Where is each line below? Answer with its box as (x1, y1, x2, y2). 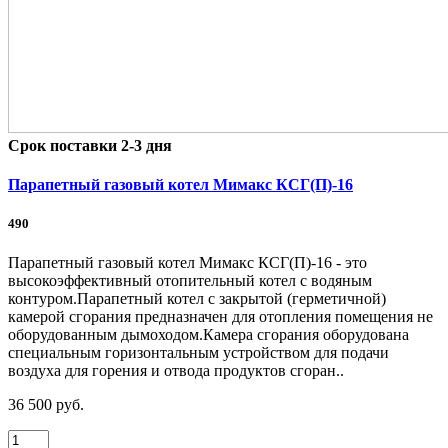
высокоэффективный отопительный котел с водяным (8, 272, 372, 290)
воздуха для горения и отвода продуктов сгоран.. (8, 362, 344, 380)
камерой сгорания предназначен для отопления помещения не (8, 308, 433, 326)
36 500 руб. (8, 396, 84, 414)
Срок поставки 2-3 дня (8, 136, 172, 154)
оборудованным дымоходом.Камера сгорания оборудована (8, 326, 409, 344)
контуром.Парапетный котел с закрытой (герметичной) (8, 290, 386, 308)
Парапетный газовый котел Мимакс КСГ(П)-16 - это (8, 254, 367, 272)
